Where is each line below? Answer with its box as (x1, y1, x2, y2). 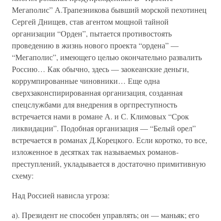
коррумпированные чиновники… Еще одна (12, 75, 160, 86)
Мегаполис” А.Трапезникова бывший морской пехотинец (12, 4, 207, 15)
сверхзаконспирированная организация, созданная (12, 87, 183, 98)
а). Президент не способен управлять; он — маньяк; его (12, 210, 199, 220)
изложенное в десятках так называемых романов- (12, 147, 179, 157)
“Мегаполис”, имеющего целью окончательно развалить (12, 52, 202, 62)
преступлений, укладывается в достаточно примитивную (12, 158, 206, 169)
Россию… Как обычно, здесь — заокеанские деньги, (12, 64, 189, 74)
